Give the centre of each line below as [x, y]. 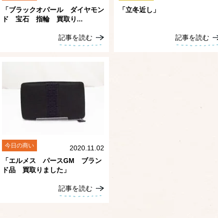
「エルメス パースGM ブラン [52, 161]
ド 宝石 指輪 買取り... [42, 19]
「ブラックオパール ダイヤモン [53, 10]
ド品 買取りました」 [36, 170]
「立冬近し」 [139, 10]
